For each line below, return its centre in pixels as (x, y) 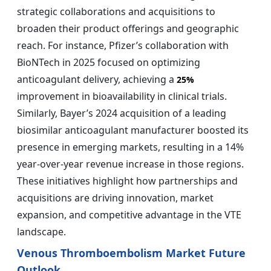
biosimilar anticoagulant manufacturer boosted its (133, 130)
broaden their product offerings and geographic (128, 29)
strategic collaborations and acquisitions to (116, 12)
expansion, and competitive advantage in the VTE (129, 215)
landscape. (41, 232)
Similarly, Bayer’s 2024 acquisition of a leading (122, 113)
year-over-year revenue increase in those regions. (130, 164)
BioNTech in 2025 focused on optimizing (109, 63)
